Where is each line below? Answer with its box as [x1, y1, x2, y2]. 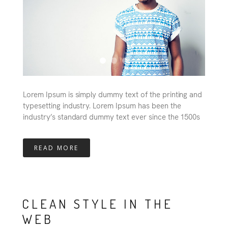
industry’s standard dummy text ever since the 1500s [23, 111, 201, 122]
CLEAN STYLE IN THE [22, 195, 173, 212]
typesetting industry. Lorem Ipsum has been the [23, 100, 181, 111]
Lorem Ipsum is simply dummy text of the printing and [23, 89, 203, 100]
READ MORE [34, 144, 79, 153]
